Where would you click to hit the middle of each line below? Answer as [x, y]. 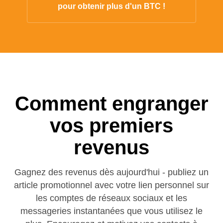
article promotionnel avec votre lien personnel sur [111, 185]
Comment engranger [111, 104]
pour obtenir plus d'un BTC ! [111, 6]
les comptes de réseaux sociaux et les [111, 198]
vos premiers [111, 125]
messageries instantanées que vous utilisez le [111, 211]
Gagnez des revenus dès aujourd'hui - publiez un [111, 172]
